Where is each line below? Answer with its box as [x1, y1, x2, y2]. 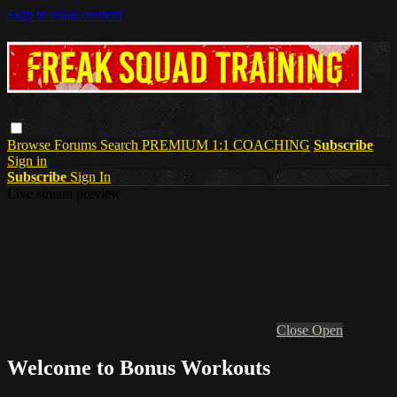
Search [100, 136, 142, 152]
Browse [7, 136, 54, 152]
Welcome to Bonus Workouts [7, 355, 270, 379]
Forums [54, 136, 100, 152]
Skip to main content [7, 7, 122, 22]
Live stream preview [7, 185, 121, 201]
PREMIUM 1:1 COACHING [142, 136, 310, 152]
